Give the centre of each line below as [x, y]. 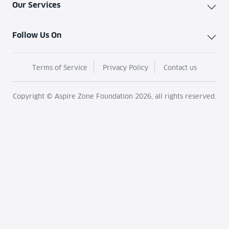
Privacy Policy [125, 68]
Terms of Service [60, 68]
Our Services [36, 5]
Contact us [180, 68]
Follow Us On [37, 35]
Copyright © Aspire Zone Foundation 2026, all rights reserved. [114, 97]
